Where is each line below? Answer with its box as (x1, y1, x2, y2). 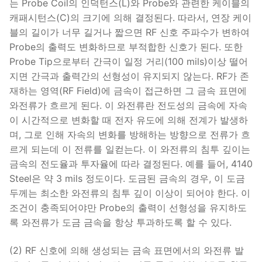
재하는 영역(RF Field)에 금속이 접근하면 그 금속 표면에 (9, 85, 247, 97)
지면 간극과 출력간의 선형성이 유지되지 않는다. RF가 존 (9, 70, 249, 82)
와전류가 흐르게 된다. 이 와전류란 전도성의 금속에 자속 (9, 99, 247, 112)
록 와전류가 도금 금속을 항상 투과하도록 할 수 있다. (9, 216, 232, 229)
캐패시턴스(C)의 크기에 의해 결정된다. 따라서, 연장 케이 (9, 12, 251, 24)
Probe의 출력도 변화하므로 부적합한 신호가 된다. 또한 (9, 41, 243, 53)
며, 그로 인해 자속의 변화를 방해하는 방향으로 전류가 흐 (9, 129, 250, 141)
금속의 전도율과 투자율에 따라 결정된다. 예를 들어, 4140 (9, 158, 253, 170)
